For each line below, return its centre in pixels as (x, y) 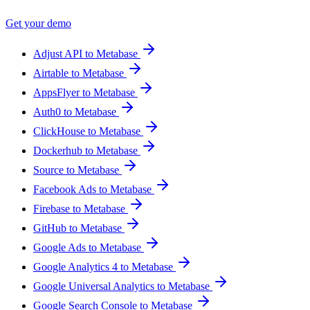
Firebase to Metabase (81, 209)
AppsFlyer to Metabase (85, 93)
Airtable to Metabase (80, 73)
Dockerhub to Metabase (87, 151)
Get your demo (38, 24)
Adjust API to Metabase (87, 54)
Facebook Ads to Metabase (94, 190)
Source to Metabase (77, 170)
